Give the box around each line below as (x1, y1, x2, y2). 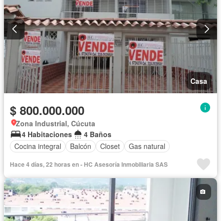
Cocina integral (14, 141, 61, 151)
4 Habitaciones (22, 129, 72, 139)
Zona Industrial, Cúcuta (16, 118, 95, 128)
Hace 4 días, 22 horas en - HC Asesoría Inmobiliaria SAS (10, 159, 168, 169)
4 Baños (84, 129, 111, 139)
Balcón (70, 141, 91, 151)
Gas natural (129, 141, 165, 151)
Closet (100, 141, 120, 151)
